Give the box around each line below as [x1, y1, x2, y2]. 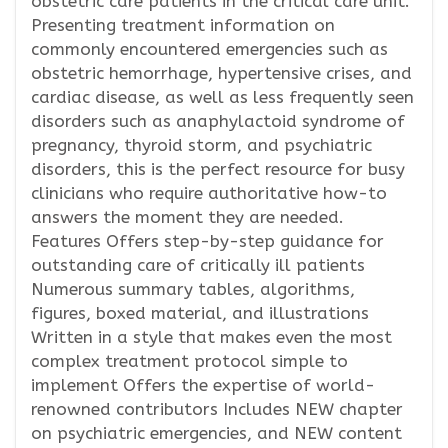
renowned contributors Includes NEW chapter [31, 399, 403, 419]
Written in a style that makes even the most [31, 327, 392, 347]
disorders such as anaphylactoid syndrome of [31, 111, 405, 131]
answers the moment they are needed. [31, 207, 344, 227]
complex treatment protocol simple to [31, 351, 348, 371]
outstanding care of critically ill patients [31, 255, 365, 275]
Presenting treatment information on [31, 15, 335, 35]
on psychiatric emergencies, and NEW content [31, 423, 402, 443]
